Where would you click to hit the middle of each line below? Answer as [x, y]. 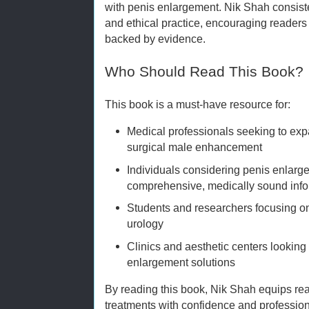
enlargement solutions [181, 262]
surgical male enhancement [195, 147]
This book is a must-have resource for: [198, 104]
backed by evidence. [155, 38]
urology [146, 224]
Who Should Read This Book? [204, 71]
